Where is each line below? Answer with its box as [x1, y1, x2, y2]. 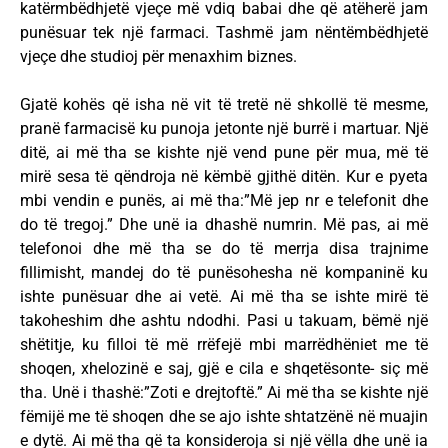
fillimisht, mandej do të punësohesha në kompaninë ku [20, 263, 428, 283]
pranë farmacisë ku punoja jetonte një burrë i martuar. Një [20, 119, 428, 139]
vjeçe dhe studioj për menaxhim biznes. [20, 47, 297, 67]
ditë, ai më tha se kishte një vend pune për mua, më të [20, 143, 428, 163]
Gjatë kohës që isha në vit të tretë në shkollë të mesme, [20, 95, 428, 115]
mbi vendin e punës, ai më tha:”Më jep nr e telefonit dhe [20, 191, 428, 211]
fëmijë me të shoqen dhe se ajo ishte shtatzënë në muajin [20, 407, 428, 427]
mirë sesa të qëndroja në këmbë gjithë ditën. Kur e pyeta [20, 167, 428, 187]
